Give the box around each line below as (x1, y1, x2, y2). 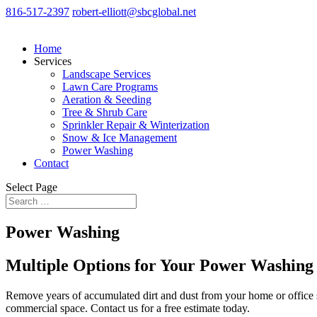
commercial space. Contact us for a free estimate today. (6, 301, 250, 314)
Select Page (6, 181, 57, 193)
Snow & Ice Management (62, 132, 177, 144)
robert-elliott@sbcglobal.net (72, 6, 196, 18)
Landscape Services (62, 68, 151, 80)
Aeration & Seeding (62, 93, 151, 105)
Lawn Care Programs (62, 81, 158, 93)
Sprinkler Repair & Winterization (62, 119, 209, 131)
